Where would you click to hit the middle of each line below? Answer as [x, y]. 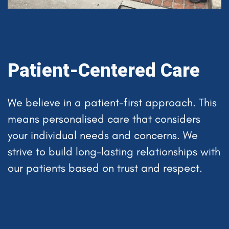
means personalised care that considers [104, 119]
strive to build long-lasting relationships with [114, 151]
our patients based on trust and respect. [105, 168]
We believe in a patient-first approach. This [112, 102]
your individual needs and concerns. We [103, 135]
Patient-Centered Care [104, 70]
